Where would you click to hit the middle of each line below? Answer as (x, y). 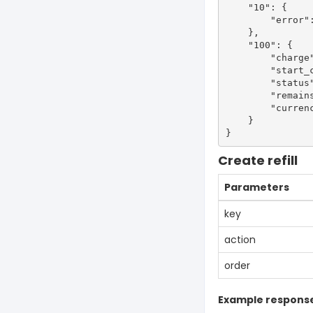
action (240, 240)
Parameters (257, 187)
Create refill (258, 160)
